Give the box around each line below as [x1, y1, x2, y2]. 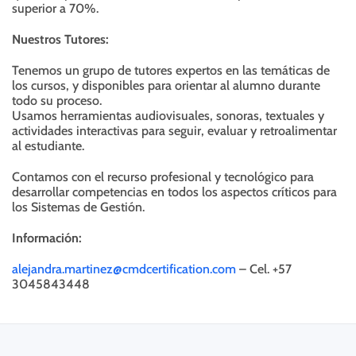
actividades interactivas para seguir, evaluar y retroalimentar [12, 123, 337, 138]
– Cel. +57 [236, 261, 292, 277]
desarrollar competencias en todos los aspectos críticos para [12, 184, 337, 199]
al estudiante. [12, 138, 84, 153]
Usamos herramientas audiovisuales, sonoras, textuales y [12, 108, 324, 123]
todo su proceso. [12, 93, 102, 108]
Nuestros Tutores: [12, 32, 109, 47]
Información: [12, 230, 82, 246]
